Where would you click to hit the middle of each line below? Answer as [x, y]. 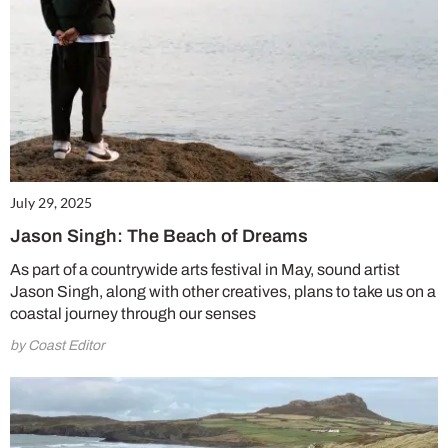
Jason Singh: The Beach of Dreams [159, 235]
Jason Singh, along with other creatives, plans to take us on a [223, 291]
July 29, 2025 [51, 202]
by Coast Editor [57, 345]
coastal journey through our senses [133, 313]
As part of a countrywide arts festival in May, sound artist [205, 269]
